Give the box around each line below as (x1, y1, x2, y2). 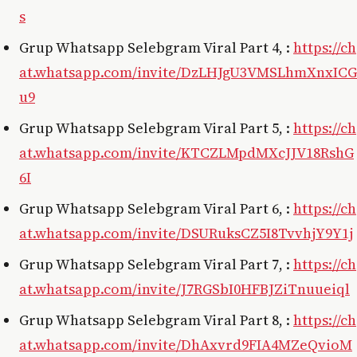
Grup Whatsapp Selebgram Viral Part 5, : (19, 117, 293, 138)
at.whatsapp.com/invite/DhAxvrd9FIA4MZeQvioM (19, 334, 352, 355)
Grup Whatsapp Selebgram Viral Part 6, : (19, 198, 293, 218)
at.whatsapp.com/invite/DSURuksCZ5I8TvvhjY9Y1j (19, 222, 353, 243)
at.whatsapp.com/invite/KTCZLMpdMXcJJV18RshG (19, 142, 354, 163)
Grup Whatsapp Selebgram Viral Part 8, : (19, 309, 293, 330)
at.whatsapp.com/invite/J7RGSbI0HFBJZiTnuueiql (19, 278, 350, 299)
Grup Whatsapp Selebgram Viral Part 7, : (19, 253, 293, 274)
